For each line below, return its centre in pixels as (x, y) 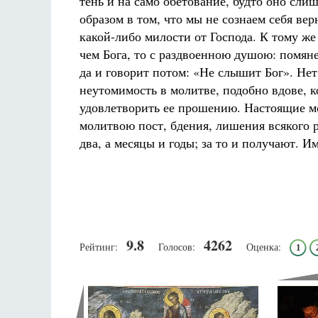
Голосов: (177, 247)
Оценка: (264, 247)
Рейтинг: (99, 247)
